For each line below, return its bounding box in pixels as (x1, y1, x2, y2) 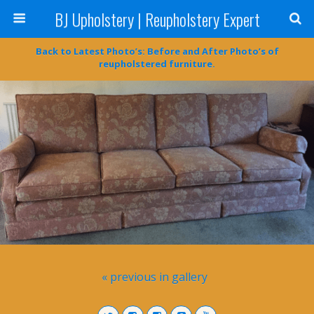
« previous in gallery (101, 269, 207, 285)
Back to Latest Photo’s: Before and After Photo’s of (35, 45, 279, 57)
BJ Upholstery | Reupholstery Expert (54, 6, 260, 32)
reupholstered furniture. (99, 57, 215, 70)
